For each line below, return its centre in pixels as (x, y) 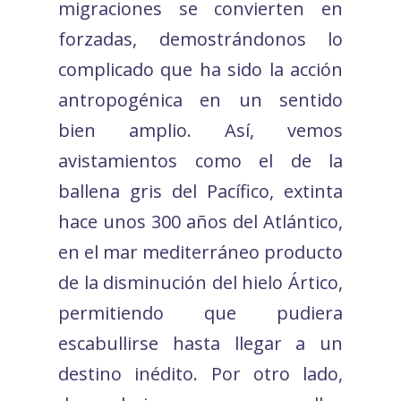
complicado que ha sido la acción (200, 69)
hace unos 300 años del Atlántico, (200, 221)
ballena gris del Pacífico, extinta (200, 191)
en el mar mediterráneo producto (200, 252)
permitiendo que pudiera (200, 312)
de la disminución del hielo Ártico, (200, 282)
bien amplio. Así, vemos (200, 130)
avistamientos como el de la (200, 160)
